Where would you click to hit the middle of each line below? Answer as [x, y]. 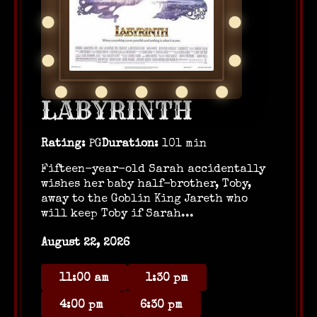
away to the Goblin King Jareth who [144, 200]
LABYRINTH [117, 111]
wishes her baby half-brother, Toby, [146, 185]
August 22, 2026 [85, 243]
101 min [183, 144]
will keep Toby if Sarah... [117, 214]
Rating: [63, 144]
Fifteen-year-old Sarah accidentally [153, 170]
